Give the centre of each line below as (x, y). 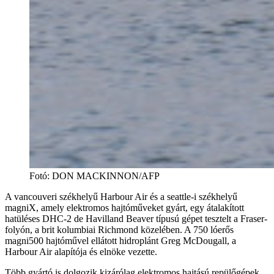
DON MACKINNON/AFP (106, 176)
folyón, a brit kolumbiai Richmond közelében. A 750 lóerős (119, 229)
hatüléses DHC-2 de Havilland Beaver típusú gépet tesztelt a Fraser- (136, 218)
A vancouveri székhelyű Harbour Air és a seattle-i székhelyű (121, 196)
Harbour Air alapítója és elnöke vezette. (81, 251)
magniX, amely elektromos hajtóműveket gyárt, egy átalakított (124, 207)
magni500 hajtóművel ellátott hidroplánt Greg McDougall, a (120, 240)
